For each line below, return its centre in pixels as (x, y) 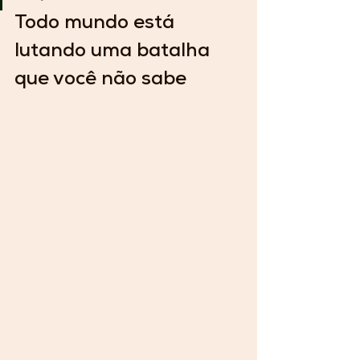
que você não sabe (100, 81)
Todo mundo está (97, 25)
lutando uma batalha (115, 53)
